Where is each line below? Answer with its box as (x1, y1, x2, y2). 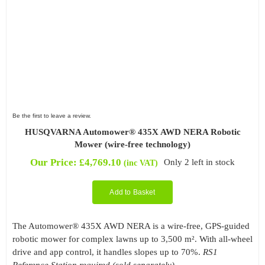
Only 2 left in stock (164, 157, 235, 167)
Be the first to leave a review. (12, 112, 91, 119)
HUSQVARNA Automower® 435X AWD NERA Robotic (24, 127, 241, 137)
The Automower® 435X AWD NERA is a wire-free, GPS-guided (12, 221, 250, 231)
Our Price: (30, 156, 79, 168)
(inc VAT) (123, 157, 158, 167)
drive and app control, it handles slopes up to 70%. (12, 247, 203, 257)
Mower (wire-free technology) (75, 139, 190, 149)
